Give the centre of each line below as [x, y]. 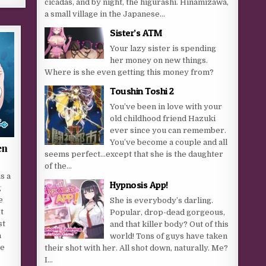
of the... [58, 166]
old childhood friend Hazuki [163, 118]
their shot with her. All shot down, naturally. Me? [137, 248]
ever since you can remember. [168, 130]
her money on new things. [159, 60]
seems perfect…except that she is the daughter [134, 154]
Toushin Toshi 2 [142, 91]
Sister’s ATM [136, 33]
